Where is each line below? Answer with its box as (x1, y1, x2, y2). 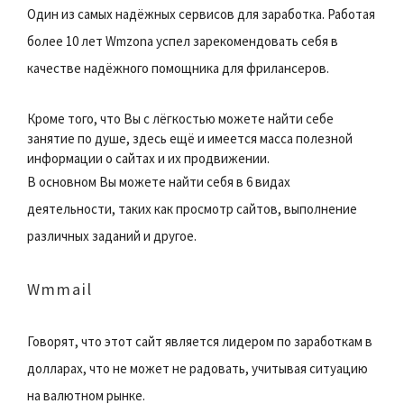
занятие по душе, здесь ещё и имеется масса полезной (27, 129, 353, 147)
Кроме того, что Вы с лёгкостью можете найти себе (27, 109, 334, 127)
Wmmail (27, 278, 93, 299)
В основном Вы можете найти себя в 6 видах (27, 172, 290, 190)
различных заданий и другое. (27, 226, 197, 244)
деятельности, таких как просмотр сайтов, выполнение (27, 199, 357, 217)
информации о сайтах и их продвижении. (27, 149, 270, 167)
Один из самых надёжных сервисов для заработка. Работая (27, 5, 375, 23)
